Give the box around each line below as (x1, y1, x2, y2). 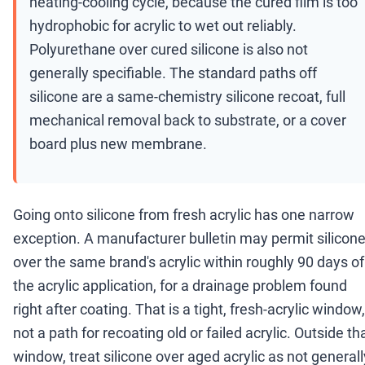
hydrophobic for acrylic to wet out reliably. (29, 17, 297, 35)
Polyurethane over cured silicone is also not (29, 41, 308, 59)
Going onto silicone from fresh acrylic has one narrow (13, 206, 354, 224)
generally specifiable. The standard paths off (29, 64, 317, 82)
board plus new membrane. (29, 135, 207, 153)
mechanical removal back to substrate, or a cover (29, 112, 346, 130)
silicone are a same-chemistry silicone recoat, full (29, 88, 345, 106)
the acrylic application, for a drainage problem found (13, 277, 347, 295)
